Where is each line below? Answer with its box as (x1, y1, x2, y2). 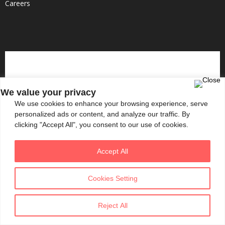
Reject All (97, 201, 128, 209)
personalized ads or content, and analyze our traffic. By (15, 109, 190, 118)
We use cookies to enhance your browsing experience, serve (15, 99, 208, 107)
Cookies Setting (87, 174, 138, 182)
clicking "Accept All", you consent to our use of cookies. (15, 120, 188, 129)
